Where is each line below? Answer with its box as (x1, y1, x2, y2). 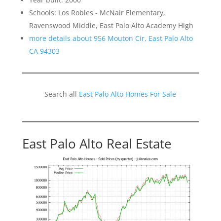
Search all (44, 89, 79, 99)
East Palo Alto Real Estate (22, 134, 172, 152)
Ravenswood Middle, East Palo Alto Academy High (29, 20, 193, 30)
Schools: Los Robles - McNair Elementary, (29, 7, 165, 17)
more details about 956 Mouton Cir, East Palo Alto (29, 33, 193, 43)
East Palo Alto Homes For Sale (79, 89, 177, 99)
